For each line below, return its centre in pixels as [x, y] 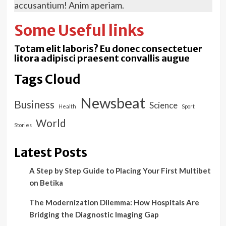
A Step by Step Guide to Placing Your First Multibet [120, 170]
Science [163, 105]
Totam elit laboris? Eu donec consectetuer [108, 48]
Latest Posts [50, 152]
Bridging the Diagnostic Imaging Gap [94, 214]
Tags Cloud [47, 79]
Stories [23, 125]
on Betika [46, 182]
